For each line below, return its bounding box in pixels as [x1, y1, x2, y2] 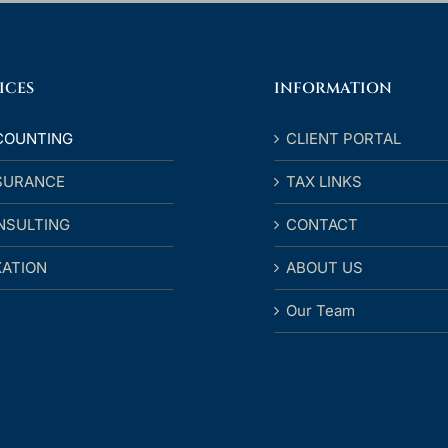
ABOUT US [286, 258, 363, 277]
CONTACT [286, 215, 358, 234]
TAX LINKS [286, 172, 362, 191]
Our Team [286, 301, 355, 320]
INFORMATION [274, 78, 392, 99]
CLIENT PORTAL [286, 129, 401, 148]
